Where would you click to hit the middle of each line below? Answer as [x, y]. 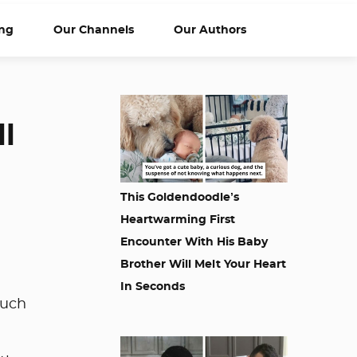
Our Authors [210, 30]
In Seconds [153, 287]
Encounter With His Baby [194, 242]
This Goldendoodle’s [180, 198]
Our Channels [94, 30]
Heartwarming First [178, 220]
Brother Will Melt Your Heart [203, 265]
